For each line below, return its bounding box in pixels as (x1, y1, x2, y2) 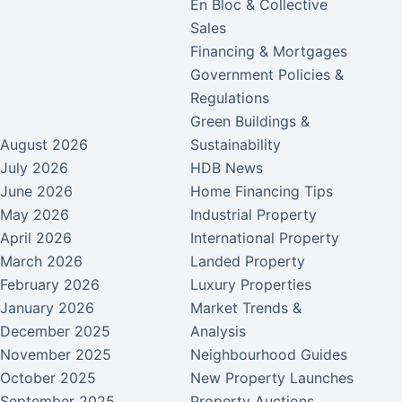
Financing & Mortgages (190, 42, 348, 61)
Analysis (190, 322, 247, 341)
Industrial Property (190, 205, 318, 224)
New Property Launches (190, 369, 354, 388)
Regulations (190, 89, 270, 108)
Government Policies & (190, 66, 345, 84)
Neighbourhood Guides (190, 345, 348, 364)
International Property (190, 229, 340, 248)
